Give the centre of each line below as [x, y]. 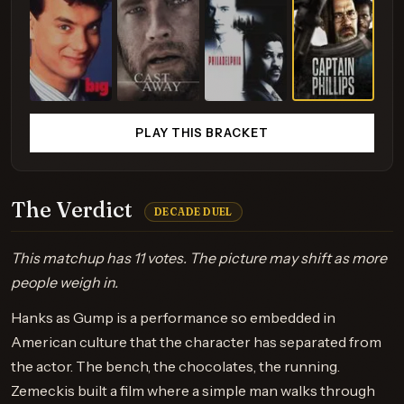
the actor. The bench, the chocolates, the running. [175, 366]
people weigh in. [64, 282]
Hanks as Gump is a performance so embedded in [173, 317]
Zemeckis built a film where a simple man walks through [193, 390]
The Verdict [74, 210]
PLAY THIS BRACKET [202, 133]
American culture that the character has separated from [196, 342]
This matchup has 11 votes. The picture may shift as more [199, 258]
